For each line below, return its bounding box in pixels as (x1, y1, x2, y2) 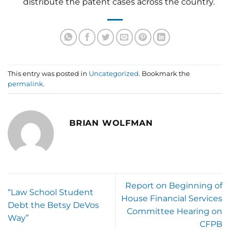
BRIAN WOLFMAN (69, 118, 153, 128)
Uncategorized (89, 69, 139, 78)
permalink (8, 80, 43, 88)
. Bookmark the (139, 69, 190, 78)
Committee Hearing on (127, 206, 222, 217)
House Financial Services (121, 194, 222, 204)
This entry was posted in (8, 69, 89, 78)
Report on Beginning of (125, 181, 222, 191)
